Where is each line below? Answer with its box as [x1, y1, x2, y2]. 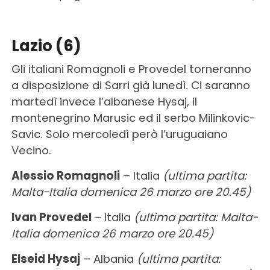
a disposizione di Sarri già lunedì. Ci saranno [11, 77, 250, 93]
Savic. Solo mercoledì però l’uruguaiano [11, 126, 228, 142]
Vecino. [11, 142, 51, 158]
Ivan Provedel [11, 209, 94, 225]
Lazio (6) [11, 34, 81, 57]
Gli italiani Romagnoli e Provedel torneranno [11, 61, 251, 77]
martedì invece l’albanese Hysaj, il [11, 93, 197, 109]
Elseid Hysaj [11, 251, 80, 266]
